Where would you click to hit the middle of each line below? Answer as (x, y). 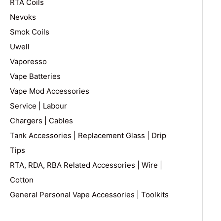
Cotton (22, 180)
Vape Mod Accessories (50, 91)
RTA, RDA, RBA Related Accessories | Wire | (86, 165)
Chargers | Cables (41, 121)
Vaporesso (28, 62)
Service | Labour (38, 106)
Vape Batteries (35, 76)
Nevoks (23, 17)
